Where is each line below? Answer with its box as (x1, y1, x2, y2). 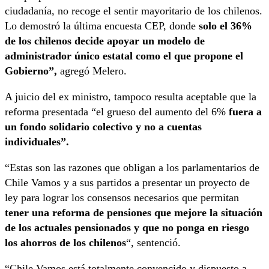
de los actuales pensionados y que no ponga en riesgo (5, 222, 249, 234)
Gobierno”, (5, 65, 57, 77)
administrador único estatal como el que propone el (5, 50, 243, 62)
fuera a (226, 106, 262, 118)
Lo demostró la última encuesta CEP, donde (5, 20, 199, 32)
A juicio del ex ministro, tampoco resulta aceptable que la (5, 91, 256, 103)
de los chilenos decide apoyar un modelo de (5, 35, 205, 47)
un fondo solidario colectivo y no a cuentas (5, 121, 202, 133)
